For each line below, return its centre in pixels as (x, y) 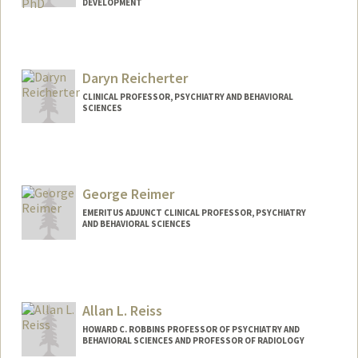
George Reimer (128, 194)
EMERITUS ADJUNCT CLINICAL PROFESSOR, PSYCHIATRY (194, 213)
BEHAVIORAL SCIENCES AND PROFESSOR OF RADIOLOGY (193, 341)
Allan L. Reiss (122, 311)
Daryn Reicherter (135, 78)
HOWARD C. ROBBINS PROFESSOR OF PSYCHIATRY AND (191, 330)
